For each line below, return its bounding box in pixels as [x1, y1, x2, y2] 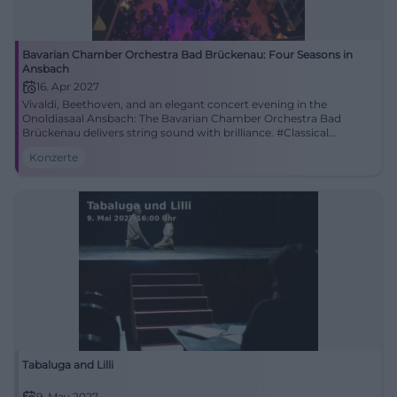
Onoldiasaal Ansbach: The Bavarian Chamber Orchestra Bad [22, 112, 341, 125]
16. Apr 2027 [36, 80, 99, 93]
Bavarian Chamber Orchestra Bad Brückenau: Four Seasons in [22, 48, 353, 61]
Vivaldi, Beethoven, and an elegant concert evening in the [22, 97, 327, 111]
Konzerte [29, 151, 78, 164]
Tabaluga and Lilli [22, 358, 113, 371]
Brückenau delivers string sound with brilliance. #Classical [22, 126, 329, 139]
